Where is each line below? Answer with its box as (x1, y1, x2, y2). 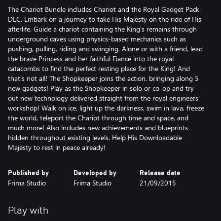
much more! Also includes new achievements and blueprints (8, 123, 188, 132)
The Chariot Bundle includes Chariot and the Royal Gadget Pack (8, 4, 199, 14)
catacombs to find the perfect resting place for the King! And (8, 64, 190, 73)
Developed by (74, 170, 117, 177)
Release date (139, 170, 181, 177)
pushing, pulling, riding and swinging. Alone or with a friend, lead (8, 44, 203, 53)
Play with (8, 206, 48, 216)
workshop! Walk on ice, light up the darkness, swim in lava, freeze (8, 103, 204, 112)
